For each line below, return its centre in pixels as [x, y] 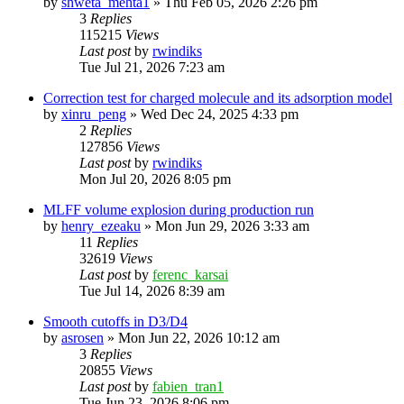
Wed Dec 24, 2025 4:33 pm [220, 114]
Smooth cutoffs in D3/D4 [115, 321]
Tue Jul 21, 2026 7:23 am [152, 67]
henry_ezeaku [101, 225]
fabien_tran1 [188, 386]
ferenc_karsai [190, 274]
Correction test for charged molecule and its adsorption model [218, 97]
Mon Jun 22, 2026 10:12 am [199, 337]
